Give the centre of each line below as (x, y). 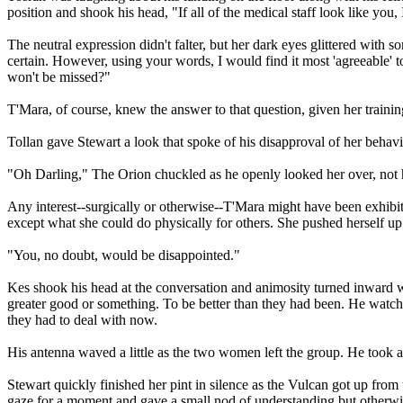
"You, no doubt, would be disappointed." (124, 255)
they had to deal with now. (82, 320)
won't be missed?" (59, 77)
